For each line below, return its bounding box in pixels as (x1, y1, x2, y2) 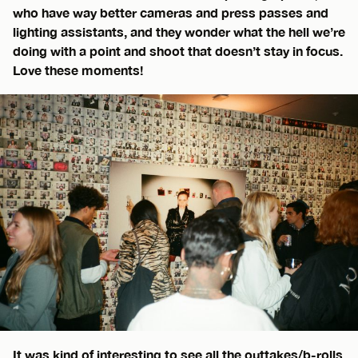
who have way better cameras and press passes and (13, 4, 328, 20)
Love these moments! (13, 62, 143, 78)
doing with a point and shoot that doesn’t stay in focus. (13, 42, 343, 58)
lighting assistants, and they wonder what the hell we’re (13, 23, 345, 39)
